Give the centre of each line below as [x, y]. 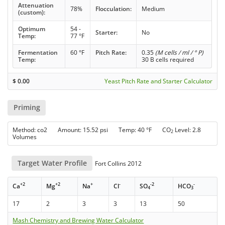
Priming [27, 107]
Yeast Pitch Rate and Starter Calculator [158, 81]
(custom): [31, 13]
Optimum [31, 29]
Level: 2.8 [187, 130]
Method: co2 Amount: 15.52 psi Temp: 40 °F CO [92, 130]
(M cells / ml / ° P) [179, 53]
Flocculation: [113, 9]
